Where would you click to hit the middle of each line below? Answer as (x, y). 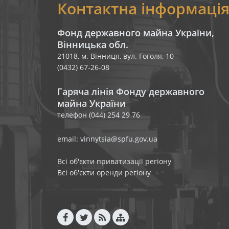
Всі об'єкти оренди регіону (104, 173)
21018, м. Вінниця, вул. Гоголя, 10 (116, 56)
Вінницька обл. (93, 44)
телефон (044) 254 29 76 (99, 115)
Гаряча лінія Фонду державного (131, 91)
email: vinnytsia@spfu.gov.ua (107, 139)
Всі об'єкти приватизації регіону (114, 161)
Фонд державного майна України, (136, 33)
